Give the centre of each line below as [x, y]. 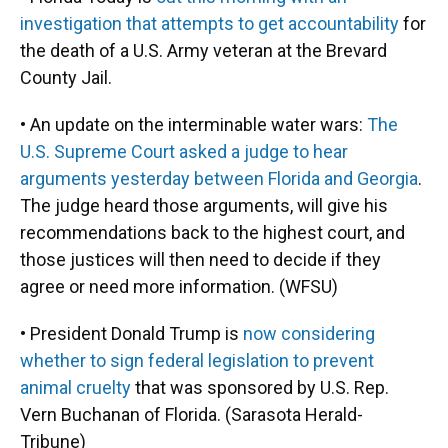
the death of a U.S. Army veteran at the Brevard [203, 50]
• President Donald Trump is [131, 333]
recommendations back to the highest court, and [212, 232]
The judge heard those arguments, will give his [204, 205]
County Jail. [66, 77]
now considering [309, 333]
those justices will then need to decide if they [200, 259]
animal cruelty [75, 387]
